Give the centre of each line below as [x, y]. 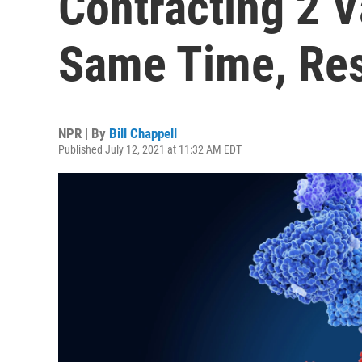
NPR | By [84, 133]
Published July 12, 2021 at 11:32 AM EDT [150, 149]
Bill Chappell [143, 133]
